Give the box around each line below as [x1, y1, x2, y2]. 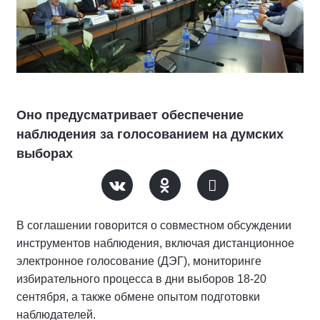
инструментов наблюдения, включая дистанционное [16, 236, 294, 249]
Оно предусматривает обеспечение [16, 107, 244, 122]
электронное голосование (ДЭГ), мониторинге [16, 254, 261, 267]
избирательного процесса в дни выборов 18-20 [16, 272, 266, 285]
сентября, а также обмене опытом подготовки [16, 290, 260, 303]
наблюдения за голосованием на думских [16, 126, 284, 141]
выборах [16, 146, 73, 161]
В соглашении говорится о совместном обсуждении [16, 219, 291, 231]
